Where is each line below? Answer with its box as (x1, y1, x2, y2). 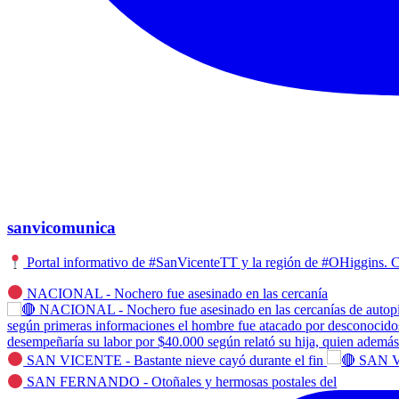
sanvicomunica (7, 218, 116, 238)
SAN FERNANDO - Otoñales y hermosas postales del (23, 374, 338, 390)
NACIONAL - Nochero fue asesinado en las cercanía (23, 285, 329, 301)
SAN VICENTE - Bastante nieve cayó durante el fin (23, 352, 324, 368)
